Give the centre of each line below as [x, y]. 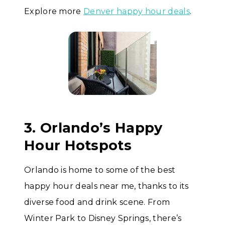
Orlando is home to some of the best [100, 170]
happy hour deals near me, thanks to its [106, 186]
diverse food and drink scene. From [97, 202]
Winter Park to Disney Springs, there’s [103, 218]
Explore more [54, 12]
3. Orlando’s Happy [93, 128]
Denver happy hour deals [136, 12]
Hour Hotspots [78, 146]
